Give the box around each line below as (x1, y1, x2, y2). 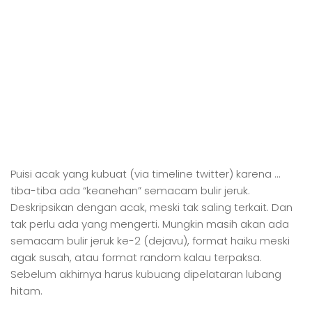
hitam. (10, 283, 42, 298)
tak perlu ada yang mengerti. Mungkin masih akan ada (10, 217, 289, 231)
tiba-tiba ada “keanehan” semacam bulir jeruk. (10, 183, 250, 198)
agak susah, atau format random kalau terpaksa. (10, 250, 262, 265)
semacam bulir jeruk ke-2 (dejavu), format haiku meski (10, 233, 290, 248)
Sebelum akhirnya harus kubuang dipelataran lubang (10, 267, 281, 281)
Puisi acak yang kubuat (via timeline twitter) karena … (10, 166, 280, 181)
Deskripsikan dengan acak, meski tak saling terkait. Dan (10, 200, 292, 214)
